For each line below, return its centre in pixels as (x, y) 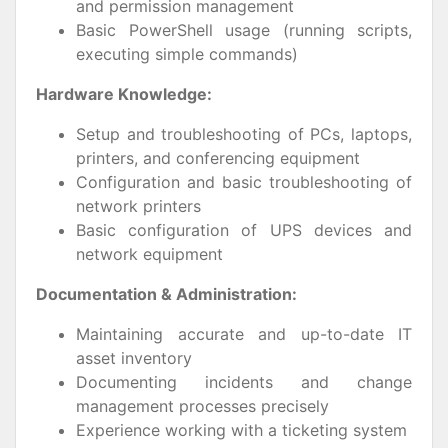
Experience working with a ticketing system (241, 430)
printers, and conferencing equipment (218, 158)
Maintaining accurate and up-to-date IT (244, 334)
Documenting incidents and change (244, 382)
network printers (138, 206)
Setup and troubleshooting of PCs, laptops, (244, 134)
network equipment (149, 254)
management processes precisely (202, 406)
